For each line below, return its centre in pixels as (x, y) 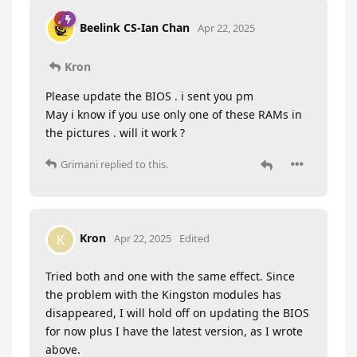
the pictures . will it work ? (115, 132)
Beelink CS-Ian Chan (135, 27)
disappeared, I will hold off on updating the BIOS (177, 312)
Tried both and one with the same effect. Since (170, 276)
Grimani (79, 164)
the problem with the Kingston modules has (163, 294)
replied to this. (133, 164)
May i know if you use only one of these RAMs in (174, 114)
